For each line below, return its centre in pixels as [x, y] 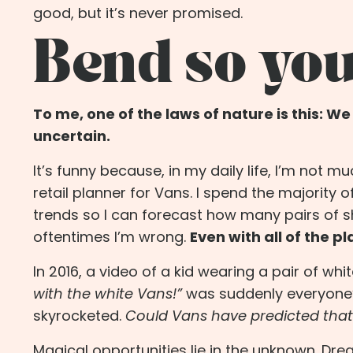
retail [51, 193]
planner [99, 193]
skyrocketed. [77, 316]
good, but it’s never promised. [138, 13]
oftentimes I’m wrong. [110, 237]
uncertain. [72, 136]
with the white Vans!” [108, 294]
